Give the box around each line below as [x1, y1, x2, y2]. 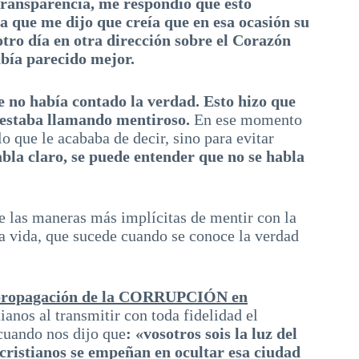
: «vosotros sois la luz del [126, 325, 297, 342]
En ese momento [190, 111, 302, 128]
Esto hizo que [204, 92, 296, 110]
